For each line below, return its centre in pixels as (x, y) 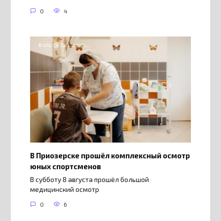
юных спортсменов (65, 166)
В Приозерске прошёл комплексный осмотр (110, 155)
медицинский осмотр (64, 189)
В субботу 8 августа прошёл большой (89, 179)
